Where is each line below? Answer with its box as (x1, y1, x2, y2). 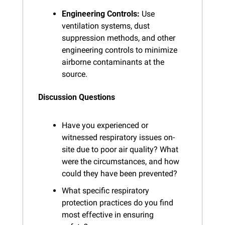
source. (62, 69, 87, 79)
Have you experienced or (62, 120, 148, 130)
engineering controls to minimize (62, 45, 177, 55)
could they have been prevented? (62, 168, 177, 178)
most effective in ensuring (62, 209, 154, 219)
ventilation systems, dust (62, 21, 150, 31)
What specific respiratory (62, 185, 149, 195)
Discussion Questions (38, 92, 115, 102)
